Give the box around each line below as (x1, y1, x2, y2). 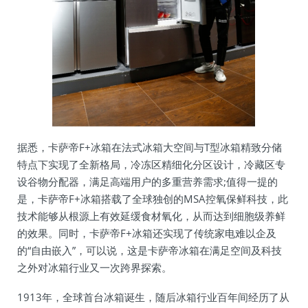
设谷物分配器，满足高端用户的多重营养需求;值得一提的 (17, 175, 278, 188)
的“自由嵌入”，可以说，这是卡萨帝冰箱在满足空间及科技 (17, 243, 282, 257)
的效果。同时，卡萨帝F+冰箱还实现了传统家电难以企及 (17, 226, 276, 240)
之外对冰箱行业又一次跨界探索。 (17, 261, 172, 274)
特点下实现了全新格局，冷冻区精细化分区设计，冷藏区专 (17, 157, 285, 171)
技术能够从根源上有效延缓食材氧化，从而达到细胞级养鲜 (17, 209, 285, 223)
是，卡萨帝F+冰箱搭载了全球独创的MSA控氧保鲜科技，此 (17, 192, 288, 206)
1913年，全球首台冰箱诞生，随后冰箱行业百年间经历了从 (17, 290, 289, 304)
